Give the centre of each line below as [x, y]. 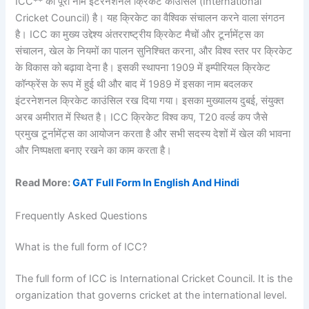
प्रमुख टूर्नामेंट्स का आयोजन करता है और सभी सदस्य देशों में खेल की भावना [153, 133]
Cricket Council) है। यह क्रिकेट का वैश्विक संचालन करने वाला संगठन [150, 18]
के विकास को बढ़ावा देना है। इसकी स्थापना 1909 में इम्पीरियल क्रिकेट [143, 67]
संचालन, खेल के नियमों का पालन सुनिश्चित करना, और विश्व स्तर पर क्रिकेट [154, 51]
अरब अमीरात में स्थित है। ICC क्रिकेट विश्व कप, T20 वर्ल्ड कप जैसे [142, 117]
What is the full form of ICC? [81, 247]
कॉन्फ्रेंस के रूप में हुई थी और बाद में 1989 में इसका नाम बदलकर [134, 84]
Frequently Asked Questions [82, 216]
